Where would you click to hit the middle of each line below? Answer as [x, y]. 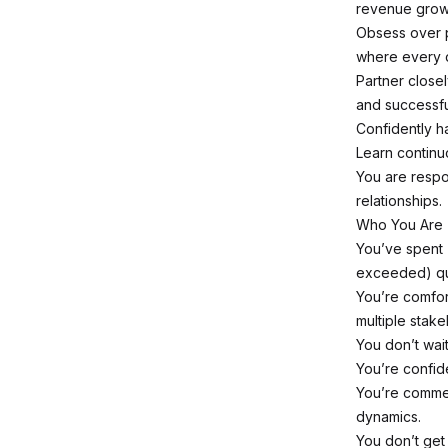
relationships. [399, 200]
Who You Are [399, 224]
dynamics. [388, 416]
